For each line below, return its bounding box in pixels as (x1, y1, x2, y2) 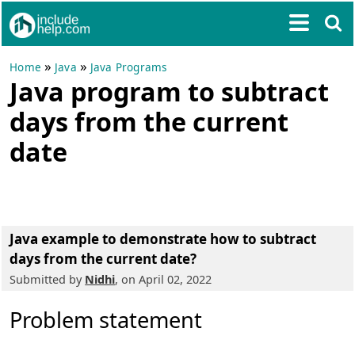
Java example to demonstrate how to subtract (10, 230, 317, 248)
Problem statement (10, 305, 203, 334)
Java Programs (90, 60, 167, 74)
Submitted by (10, 272, 86, 287)
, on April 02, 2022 (115, 272, 212, 287)
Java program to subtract (10, 74, 330, 109)
